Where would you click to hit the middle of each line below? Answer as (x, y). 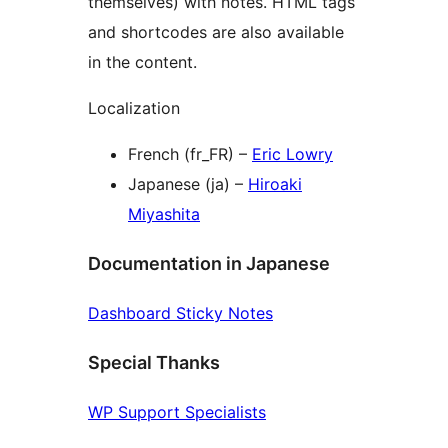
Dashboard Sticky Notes (180, 313)
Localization (134, 108)
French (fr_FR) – (190, 154)
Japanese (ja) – (188, 184)
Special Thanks (154, 363)
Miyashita (164, 214)
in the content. (142, 62)
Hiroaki (275, 184)
